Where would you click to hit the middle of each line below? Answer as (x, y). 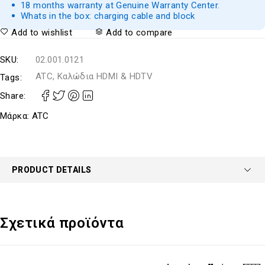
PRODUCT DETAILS (52, 170)
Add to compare (139, 33)
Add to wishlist (42, 33)
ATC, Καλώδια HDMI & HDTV (94, 76)
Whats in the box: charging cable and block (108, 16)
